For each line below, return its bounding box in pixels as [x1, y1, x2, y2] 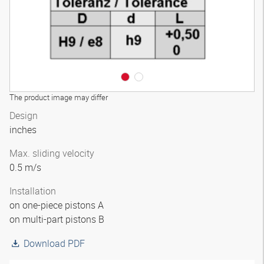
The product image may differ [9, 92, 108, 103]
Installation [9, 184, 56, 197]
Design [9, 109, 38, 122]
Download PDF [24, 237, 85, 250]
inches [9, 123, 39, 136]
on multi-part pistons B [9, 213, 107, 226]
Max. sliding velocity [9, 147, 94, 160]
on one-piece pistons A [9, 199, 106, 212]
